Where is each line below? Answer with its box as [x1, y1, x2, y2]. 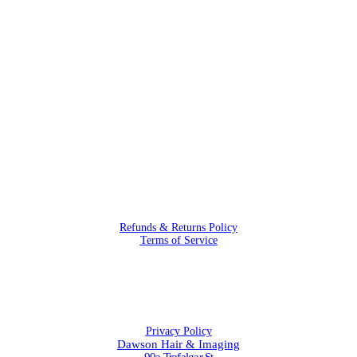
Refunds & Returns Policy [120, 222, 237, 233]
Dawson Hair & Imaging [117, 338, 240, 351]
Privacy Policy [145, 325, 212, 337]
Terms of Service [139, 234, 218, 246]
